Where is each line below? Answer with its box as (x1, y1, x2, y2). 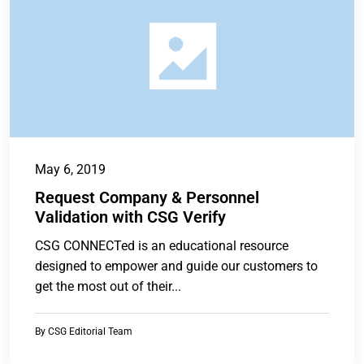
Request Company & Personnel (35, 188, 259, 208)
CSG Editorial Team (48, 326, 132, 338)
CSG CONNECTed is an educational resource (35, 238, 288, 254)
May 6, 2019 (35, 162, 106, 178)
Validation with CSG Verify (35, 207, 226, 227)
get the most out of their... (35, 279, 181, 295)
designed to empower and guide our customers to (35, 258, 318, 275)
